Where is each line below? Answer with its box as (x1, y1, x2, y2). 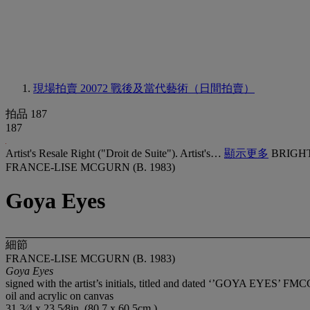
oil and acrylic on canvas (6, 289, 113, 302)
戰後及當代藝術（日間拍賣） (111, 82, 255, 94)
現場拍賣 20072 (33, 82, 111, 94)
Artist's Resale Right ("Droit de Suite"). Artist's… (6, 147, 224, 159)
